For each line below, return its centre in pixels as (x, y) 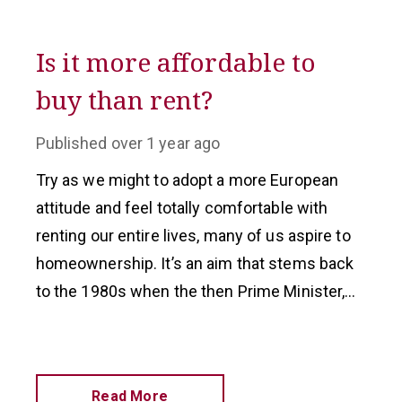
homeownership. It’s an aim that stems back (195, 263)
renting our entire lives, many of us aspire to (193, 236)
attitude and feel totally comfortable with (182, 208)
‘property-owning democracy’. (143, 347)
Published (71, 143)
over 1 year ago (166, 143)
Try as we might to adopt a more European (187, 180)
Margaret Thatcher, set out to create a (170, 319)
